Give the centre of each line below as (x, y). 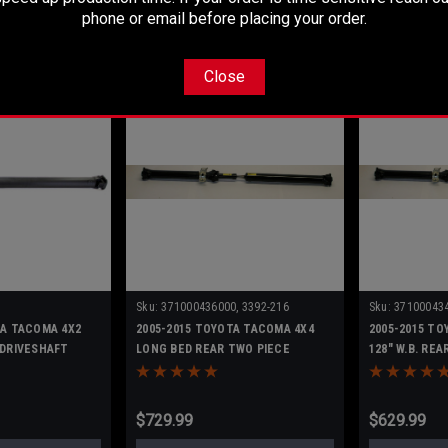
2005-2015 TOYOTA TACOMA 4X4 (225, 329)
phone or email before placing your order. (224, 18)
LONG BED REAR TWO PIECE (213, 349)
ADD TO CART (235, 16)
